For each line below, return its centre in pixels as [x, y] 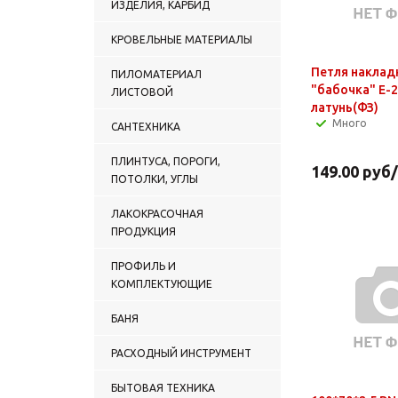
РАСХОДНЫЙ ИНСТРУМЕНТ [181, 353]
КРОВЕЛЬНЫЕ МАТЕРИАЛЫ [182, 39]
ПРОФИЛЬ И [143, 266]
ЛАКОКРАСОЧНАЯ [157, 213]
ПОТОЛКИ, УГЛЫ [155, 179]
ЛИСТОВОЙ [142, 92]
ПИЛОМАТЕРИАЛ [156, 74]
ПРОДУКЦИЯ [143, 231]
